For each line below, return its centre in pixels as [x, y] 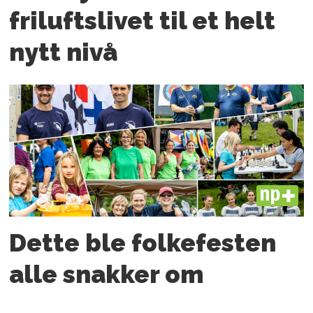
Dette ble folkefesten [143, 243]
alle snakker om [107, 275]
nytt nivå [64, 52]
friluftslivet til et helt [143, 21]
